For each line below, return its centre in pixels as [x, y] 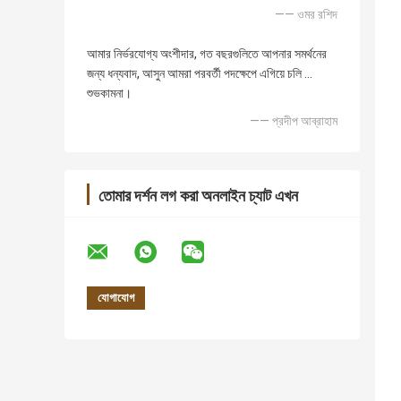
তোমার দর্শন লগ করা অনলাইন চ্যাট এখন [198, 196]
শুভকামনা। [109, 94]
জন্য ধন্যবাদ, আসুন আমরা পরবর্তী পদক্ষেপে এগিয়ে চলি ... [200, 74]
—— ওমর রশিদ [306, 15]
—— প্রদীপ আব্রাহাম [294, 121]
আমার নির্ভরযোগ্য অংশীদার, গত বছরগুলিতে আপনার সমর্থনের [207, 54]
